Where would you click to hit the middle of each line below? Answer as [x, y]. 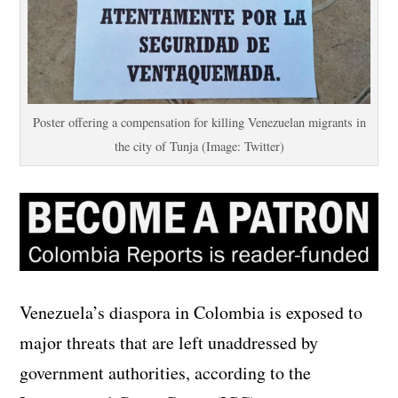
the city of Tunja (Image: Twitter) [199, 146]
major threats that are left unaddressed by [169, 343]
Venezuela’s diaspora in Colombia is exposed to [191, 313]
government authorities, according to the [166, 373]
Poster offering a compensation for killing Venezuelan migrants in [199, 122]
